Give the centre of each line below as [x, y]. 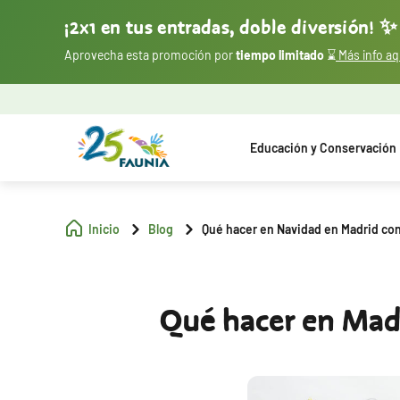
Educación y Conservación [323, 147]
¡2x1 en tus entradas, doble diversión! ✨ [231, 29]
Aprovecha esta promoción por [150, 55]
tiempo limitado [281, 55]
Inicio [104, 229]
